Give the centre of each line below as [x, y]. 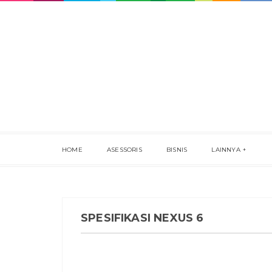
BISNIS [177, 150]
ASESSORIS [124, 150]
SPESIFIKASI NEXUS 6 [142, 218]
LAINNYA [226, 150]
